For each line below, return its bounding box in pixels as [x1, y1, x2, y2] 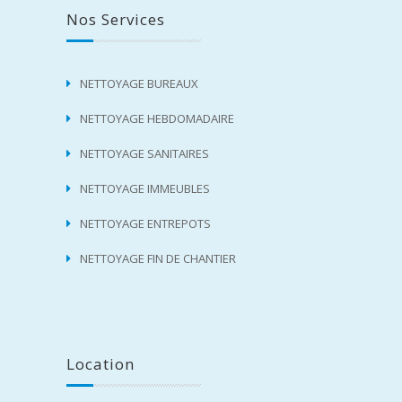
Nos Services [66, 9, 165, 31]
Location [66, 354, 135, 375]
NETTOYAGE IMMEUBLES [80, 180, 210, 197]
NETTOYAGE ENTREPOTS [80, 215, 211, 232]
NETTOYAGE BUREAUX [80, 75, 198, 92]
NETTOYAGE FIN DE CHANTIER [80, 250, 236, 267]
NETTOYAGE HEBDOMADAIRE [80, 110, 234, 127]
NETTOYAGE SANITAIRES [80, 145, 209, 162]
